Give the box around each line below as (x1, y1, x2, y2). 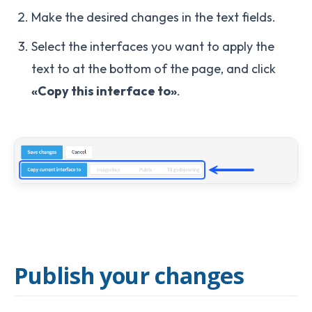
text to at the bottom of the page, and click (31, 60, 276, 77)
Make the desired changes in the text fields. (31, 8, 276, 25)
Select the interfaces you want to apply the (31, 38, 274, 54)
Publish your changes (14, 259, 244, 290)
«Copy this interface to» (31, 82, 177, 99)
